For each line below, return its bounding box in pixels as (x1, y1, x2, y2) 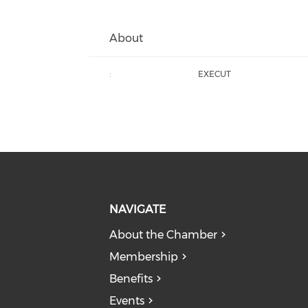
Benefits (109, 272, 153, 285)
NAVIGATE (109, 203, 166, 216)
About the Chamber (109, 228, 217, 241)
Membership (109, 250, 178, 263)
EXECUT (198, 69, 232, 79)
